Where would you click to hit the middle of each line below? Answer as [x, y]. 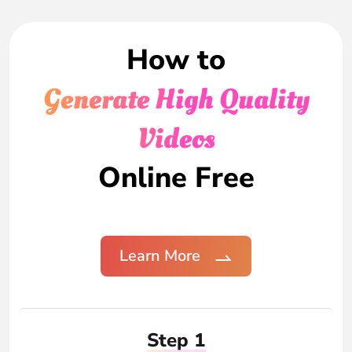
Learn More [160, 256]
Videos [176, 139]
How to [176, 60]
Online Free [176, 178]
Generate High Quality [176, 100]
